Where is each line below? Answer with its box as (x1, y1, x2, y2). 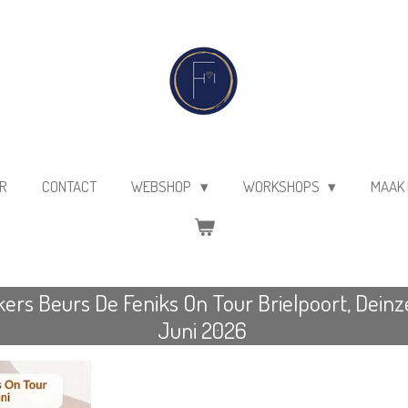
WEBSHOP (130, 176, 194, 196)
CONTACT (41, 176, 97, 196)
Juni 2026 (157, 314, 251, 344)
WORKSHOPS (242, 176, 322, 196)
